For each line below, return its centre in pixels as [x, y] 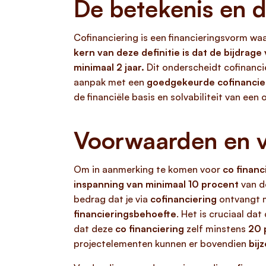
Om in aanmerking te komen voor [148, 169]
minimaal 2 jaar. [109, 67]
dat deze [94, 229]
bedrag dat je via [112, 199]
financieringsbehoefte [125, 214]
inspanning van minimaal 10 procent [156, 184]
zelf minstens [216, 229]
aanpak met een [110, 82]
